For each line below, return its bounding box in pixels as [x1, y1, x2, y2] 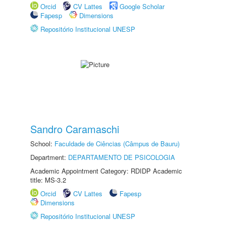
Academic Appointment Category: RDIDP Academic [30, 166, 182, 176]
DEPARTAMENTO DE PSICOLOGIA [68, 152, 175, 162]
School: [30, 139, 54, 148]
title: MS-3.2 [30, 175, 66, 185]
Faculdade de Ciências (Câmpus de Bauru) [54, 139, 180, 148]
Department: [30, 152, 68, 162]
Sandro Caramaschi [30, 122, 119, 136]
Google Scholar [120, 2, 164, 11]
